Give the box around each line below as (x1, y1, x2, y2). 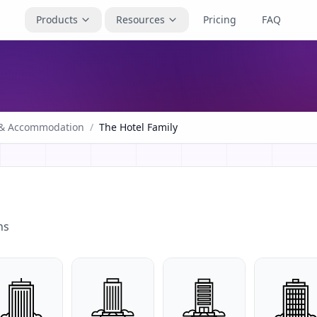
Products (36, 13, 78, 26)
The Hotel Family (99, 120, 178, 134)
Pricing (203, 13, 236, 26)
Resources (116, 13, 165, 26)
